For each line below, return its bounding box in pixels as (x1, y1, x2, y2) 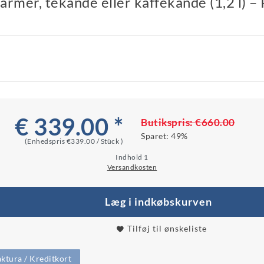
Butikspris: (141, 115, 195, 128)
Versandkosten (107, 162, 157, 171)
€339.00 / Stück (66, 136, 121, 146)
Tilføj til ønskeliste (124, 223, 207, 233)
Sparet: (141, 130, 171, 141)
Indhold (115, 152, 144, 161)
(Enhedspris (24, 136, 67, 146)
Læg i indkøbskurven (104, 195, 212, 208)
